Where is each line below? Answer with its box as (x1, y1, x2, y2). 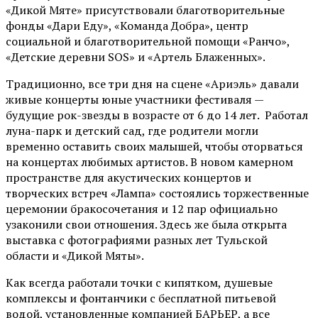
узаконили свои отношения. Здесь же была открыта (6, 216, 287, 233)
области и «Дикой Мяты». (6, 248, 146, 264)
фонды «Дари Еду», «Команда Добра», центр (6, 18, 248, 34)
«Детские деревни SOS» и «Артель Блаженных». (6, 49, 268, 65)
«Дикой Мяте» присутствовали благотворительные (6, 2, 285, 18)
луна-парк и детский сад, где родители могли (6, 123, 258, 139)
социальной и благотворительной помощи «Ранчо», (6, 33, 290, 50)
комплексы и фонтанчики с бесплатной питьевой (6, 290, 276, 307)
